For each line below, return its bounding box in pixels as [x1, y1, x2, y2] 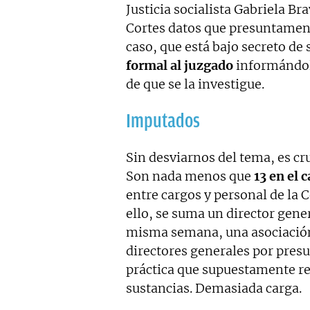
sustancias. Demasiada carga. [126, 280, 302, 297]
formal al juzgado [126, 57, 233, 74]
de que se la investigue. [126, 76, 264, 93]
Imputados [126, 110, 200, 132]
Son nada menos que [126, 168, 254, 185]
